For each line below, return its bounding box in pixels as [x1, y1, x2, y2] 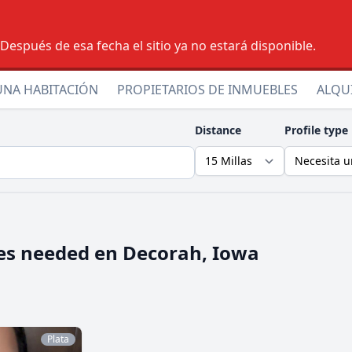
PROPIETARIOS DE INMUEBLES [117, 81, 298, 98]
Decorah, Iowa [123, 240, 259, 266]
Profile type [284, 123, 348, 137]
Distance [195, 123, 241, 137]
